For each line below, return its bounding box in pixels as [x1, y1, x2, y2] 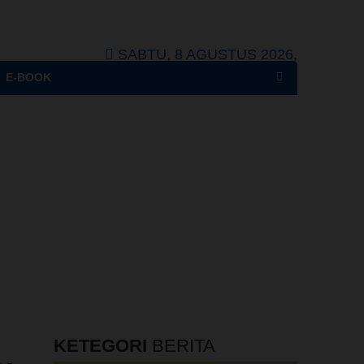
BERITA [152, 336, 215, 356]
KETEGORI [54, 336, 147, 356]
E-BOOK [6, 71, 51, 84]
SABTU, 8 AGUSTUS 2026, [118, 46, 297, 63]
